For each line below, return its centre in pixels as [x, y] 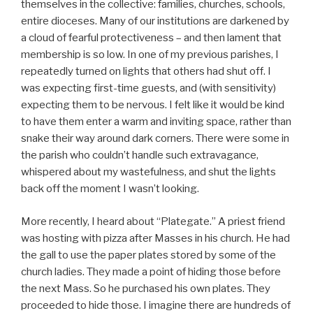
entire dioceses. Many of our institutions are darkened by [155, 21]
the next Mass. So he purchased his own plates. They [146, 288]
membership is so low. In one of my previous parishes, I [150, 55]
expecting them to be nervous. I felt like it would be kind [153, 105]
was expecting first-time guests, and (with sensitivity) [148, 88]
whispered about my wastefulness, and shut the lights [148, 172]
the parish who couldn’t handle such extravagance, [140, 155]
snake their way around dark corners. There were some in [155, 139]
